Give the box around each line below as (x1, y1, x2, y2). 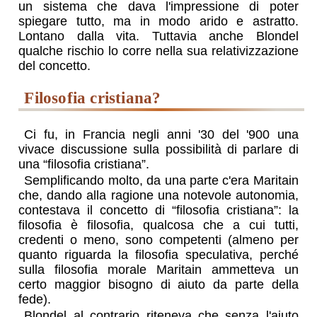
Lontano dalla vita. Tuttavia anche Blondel (18, 28, 299, 43)
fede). (18, 292, 52, 307)
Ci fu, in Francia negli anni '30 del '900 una (24, 127, 299, 142)
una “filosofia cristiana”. (18, 157, 150, 172)
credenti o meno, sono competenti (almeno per (18, 233, 299, 248)
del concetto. (18, 58, 91, 73)
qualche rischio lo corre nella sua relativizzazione (18, 43, 299, 58)
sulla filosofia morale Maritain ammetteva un (18, 263, 299, 277)
